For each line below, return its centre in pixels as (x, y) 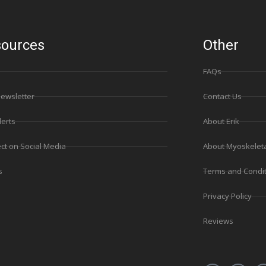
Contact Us (222, 96)
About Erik (221, 121)
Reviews (218, 221)
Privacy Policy (227, 196)
